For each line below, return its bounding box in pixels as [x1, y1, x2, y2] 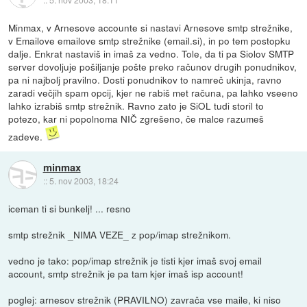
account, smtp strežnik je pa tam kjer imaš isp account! [8, 267, 244, 281]
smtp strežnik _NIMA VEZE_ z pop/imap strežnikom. [8, 228, 232, 242]
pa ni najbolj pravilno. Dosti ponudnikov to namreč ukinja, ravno [8, 72, 282, 86]
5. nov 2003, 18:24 [49, 175, 119, 187]
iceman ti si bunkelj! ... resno [8, 201, 132, 216]
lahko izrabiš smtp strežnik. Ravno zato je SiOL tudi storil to [8, 98, 265, 112]
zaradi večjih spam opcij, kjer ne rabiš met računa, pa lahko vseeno [8, 85, 299, 99]
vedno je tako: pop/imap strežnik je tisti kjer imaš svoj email [8, 254, 262, 268]
